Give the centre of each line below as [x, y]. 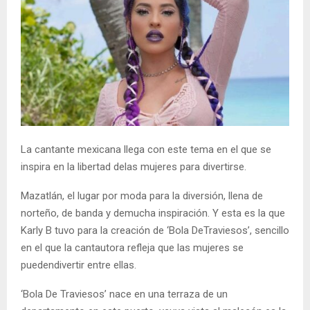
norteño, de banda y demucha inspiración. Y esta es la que [153, 213]
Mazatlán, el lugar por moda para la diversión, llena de [142, 196]
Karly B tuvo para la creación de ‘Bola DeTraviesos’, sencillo [155, 231]
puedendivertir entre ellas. [79, 265]
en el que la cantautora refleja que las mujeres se [132, 248]
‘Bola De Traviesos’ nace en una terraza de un [124, 294]
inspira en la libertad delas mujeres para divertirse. [134, 167]
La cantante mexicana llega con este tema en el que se [146, 150]
